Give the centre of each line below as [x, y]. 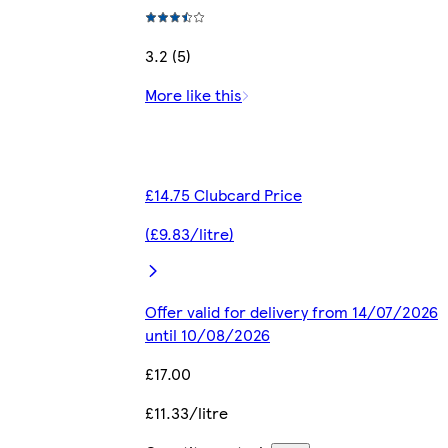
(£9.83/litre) [189, 233]
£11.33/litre [186, 412]
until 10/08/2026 [207, 334]
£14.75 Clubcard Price [223, 194]
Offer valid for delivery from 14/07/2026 [291, 311]
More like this [193, 94]
